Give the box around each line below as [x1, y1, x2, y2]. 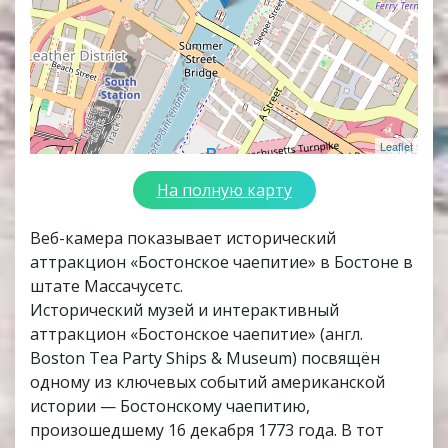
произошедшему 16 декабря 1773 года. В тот [30, 419, 384, 442]
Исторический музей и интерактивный [30, 299, 339, 322]
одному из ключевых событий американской [30, 371, 385, 394]
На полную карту [156, 179, 292, 202]
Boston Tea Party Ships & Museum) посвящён [30, 347, 380, 370]
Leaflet [380, 138, 413, 155]
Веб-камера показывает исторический [30, 227, 336, 250]
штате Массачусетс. [30, 275, 183, 298]
